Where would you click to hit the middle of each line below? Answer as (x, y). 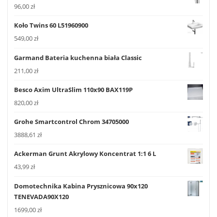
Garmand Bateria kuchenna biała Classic (78, 57)
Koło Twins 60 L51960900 (51, 25)
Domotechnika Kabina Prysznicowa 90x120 (81, 186)
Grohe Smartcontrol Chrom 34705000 (71, 122)
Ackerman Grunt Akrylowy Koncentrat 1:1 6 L (85, 154)
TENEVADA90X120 (41, 196)
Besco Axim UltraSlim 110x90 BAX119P (73, 89)
